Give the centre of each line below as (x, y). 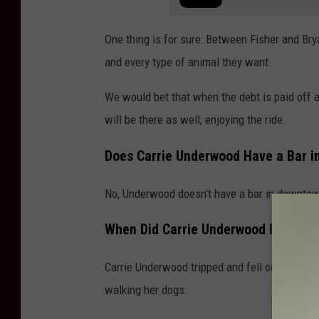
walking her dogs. (146, 290)
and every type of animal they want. (188, 62)
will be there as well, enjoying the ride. (195, 119)
